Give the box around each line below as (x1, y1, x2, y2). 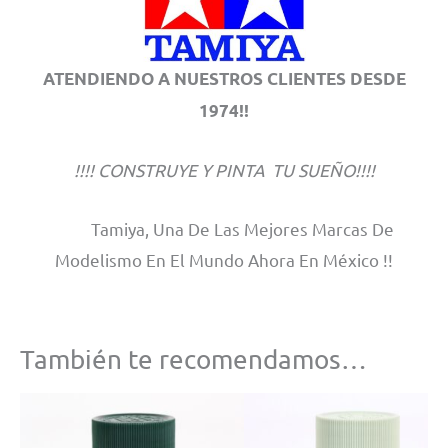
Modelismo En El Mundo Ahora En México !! (55, 248, 393, 270)
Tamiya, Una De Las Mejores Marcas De (54, 217, 394, 239)
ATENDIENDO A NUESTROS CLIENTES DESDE (42, 68, 406, 90)
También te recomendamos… (20, 344, 367, 376)
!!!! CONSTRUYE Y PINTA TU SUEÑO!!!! (73, 159, 375, 181)
